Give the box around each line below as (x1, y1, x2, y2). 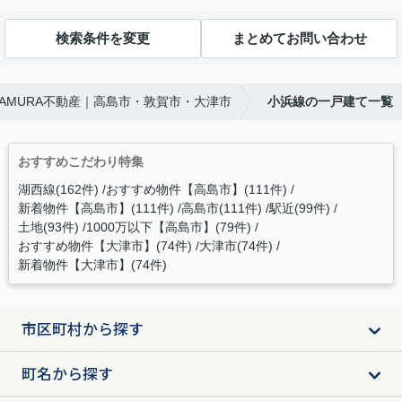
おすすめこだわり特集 (17, 153, 144, 169)
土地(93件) (17, 219, 79, 234)
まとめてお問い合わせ (232, 31, 367, 47)
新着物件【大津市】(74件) (17, 257, 167, 272)
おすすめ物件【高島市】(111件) (105, 181, 287, 197)
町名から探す (21, 362, 113, 384)
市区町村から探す (21, 317, 144, 339)
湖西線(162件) (17, 181, 99, 197)
